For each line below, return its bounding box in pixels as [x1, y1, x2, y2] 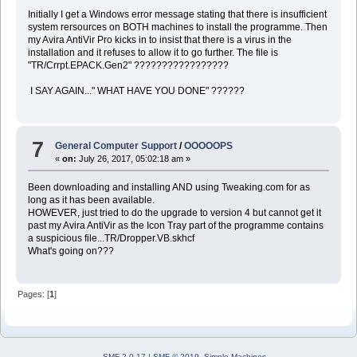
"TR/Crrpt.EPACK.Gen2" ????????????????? [27, 59, 229, 71]
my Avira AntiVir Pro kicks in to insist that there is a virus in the [27, 33, 292, 45]
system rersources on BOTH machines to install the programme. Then [27, 21, 328, 33]
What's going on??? [27, 245, 114, 257]
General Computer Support [55, 139, 178, 151]
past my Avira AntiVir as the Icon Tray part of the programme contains [27, 219, 324, 231]
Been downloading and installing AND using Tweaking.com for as [27, 181, 310, 193]
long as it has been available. [27, 194, 155, 206]
